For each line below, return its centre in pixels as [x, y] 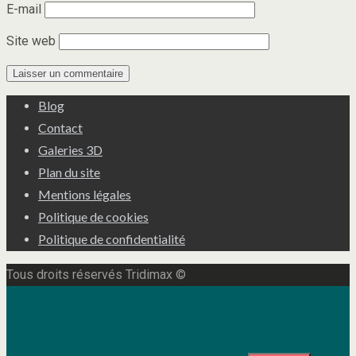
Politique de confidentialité [112, 238]
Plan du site [69, 172]
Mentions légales [85, 194]
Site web [31, 41]
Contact [60, 127]
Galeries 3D [70, 149]
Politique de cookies [93, 216]
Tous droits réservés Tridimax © [96, 274]
